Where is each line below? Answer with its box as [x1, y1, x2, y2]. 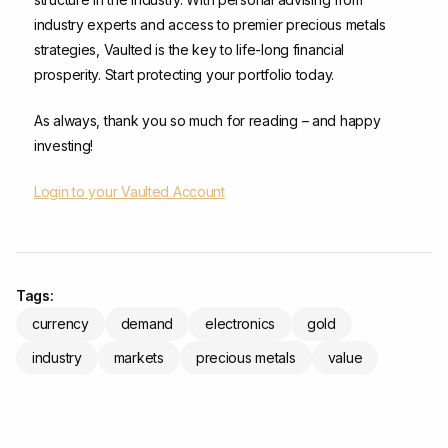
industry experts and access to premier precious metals [34, 15, 386, 33]
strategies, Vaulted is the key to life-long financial [34, 40, 345, 58]
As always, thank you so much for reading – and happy [34, 111, 381, 129]
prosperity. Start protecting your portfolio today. [34, 65, 335, 83]
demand [120, 314, 174, 332]
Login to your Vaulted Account [34, 182, 225, 200]
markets [113, 348, 164, 366]
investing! [34, 136, 94, 154]
